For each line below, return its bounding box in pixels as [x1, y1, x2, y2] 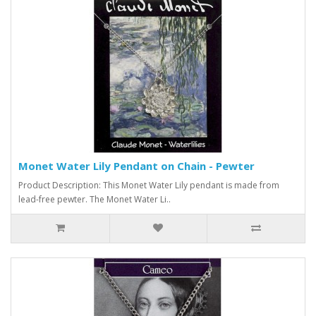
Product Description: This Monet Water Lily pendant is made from [18, 178, 279, 191]
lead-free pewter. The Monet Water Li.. [18, 193, 171, 205]
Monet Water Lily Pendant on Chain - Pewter [18, 158, 255, 173]
